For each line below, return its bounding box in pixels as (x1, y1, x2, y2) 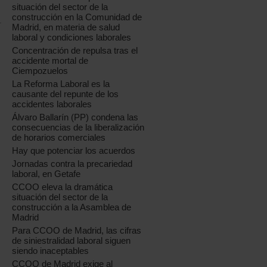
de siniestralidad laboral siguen (12, 235, 131, 246)
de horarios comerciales (12, 132, 106, 142)
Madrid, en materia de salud (12, 22, 120, 32)
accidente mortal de (12, 55, 89, 66)
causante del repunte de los (12, 89, 119, 99)
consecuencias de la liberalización (12, 122, 145, 132)
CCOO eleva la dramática (12, 182, 113, 192)
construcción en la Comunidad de (12, 12, 142, 22)
